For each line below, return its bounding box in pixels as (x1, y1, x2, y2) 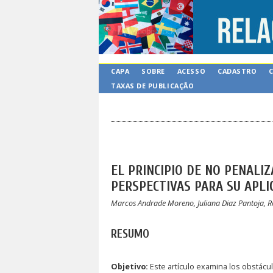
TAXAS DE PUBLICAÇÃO (111, 81, 194, 90)
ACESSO (177, 66, 206, 76)
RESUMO (111, 227, 149, 241)
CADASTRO (218, 66, 257, 76)
